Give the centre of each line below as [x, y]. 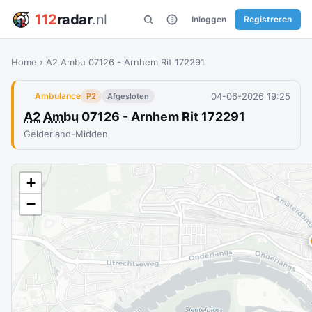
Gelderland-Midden [66, 134]
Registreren [268, 19]
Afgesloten [128, 96]
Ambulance [58, 96]
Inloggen [209, 19]
